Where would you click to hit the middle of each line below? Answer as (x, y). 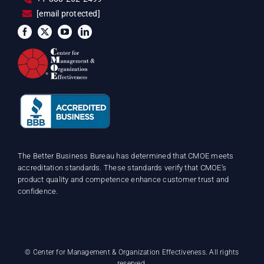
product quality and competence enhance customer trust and (123, 179)
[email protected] (68, 14)
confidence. (38, 191)
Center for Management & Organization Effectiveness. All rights (135, 252)
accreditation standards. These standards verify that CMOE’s (122, 167)
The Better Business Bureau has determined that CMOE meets (126, 156)
